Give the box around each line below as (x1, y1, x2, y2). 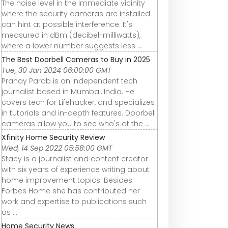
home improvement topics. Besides (2, 175, 132, 186)
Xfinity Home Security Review (2, 132, 105, 143)
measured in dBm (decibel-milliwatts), (2, 30, 140, 41)
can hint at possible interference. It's (2, 19, 132, 30)
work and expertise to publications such (2, 196, 147, 207)
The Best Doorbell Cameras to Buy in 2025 (2, 54, 150, 65)
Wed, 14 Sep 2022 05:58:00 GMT (2, 143, 112, 154)
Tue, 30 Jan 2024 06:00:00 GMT (2, 65, 111, 76)
